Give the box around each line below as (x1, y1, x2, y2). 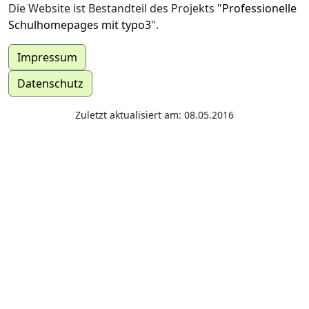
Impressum (17, 50, 77, 65)
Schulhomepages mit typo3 (8, 17, 151, 32)
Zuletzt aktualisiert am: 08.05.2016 (75, 108, 234, 121)
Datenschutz (17, 76, 83, 91)
